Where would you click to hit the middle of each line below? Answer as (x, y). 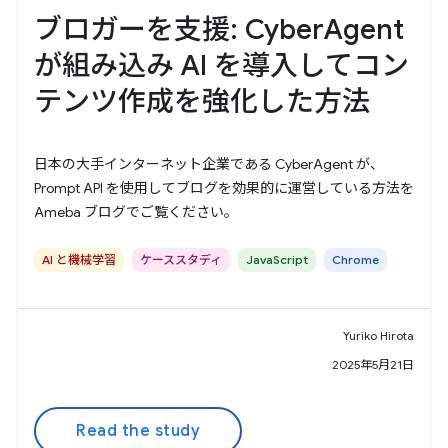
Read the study (138, 431)
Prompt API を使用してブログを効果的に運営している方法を (224, 188)
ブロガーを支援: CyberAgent (219, 29)
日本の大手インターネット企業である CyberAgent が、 (209, 164)
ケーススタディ (181, 259)
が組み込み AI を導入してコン (221, 65)
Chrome (355, 259)
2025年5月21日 (373, 364)
